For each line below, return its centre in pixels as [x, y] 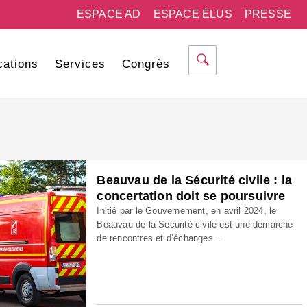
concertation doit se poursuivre [191, 196]
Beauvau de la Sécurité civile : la [195, 180]
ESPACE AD [109, 14]
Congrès [146, 64]
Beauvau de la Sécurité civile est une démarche [195, 224]
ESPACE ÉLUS [193, 14]
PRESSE [268, 14]
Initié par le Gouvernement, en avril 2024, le [187, 211]
